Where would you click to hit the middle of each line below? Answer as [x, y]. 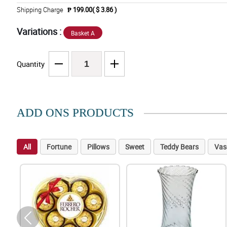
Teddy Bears [179, 147]
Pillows [98, 147]
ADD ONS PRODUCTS [75, 113]
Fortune [59, 147]
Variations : [40, 32]
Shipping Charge [40, 10]
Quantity [30, 64]
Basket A [83, 33]
